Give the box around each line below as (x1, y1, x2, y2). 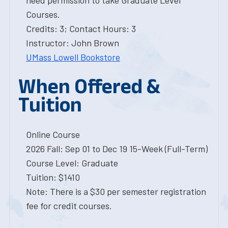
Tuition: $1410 (26, 172, 80, 183)
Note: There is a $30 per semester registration (26, 186, 206, 197)
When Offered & (18, 75, 160, 97)
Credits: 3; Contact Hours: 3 (26, 23, 136, 34)
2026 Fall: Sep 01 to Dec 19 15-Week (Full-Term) (26, 143, 208, 154)
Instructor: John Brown (26, 37, 119, 48)
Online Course (26, 129, 80, 140)
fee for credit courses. (26, 200, 112, 211)
